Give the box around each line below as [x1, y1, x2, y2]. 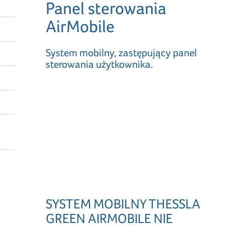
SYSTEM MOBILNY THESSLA [46, 196, 201, 212]
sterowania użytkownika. [46, 58, 154, 70]
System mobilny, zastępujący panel [46, 46, 197, 59]
